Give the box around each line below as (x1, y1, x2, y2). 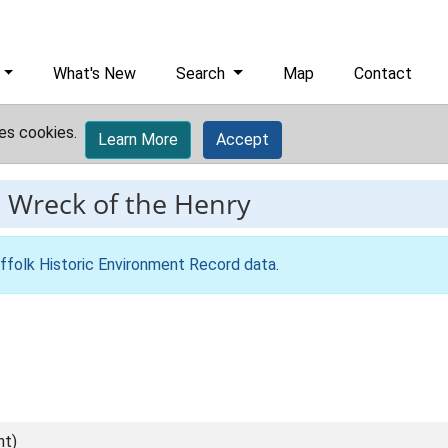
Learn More (98, 130, 178, 149)
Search (176, 64, 230, 83)
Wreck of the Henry (8, 185, 251, 222)
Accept (216, 130, 269, 149)
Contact (354, 64, 413, 83)
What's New (53, 64, 137, 83)
